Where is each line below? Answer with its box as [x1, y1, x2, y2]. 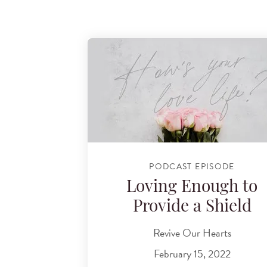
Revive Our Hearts [153, 224, 231, 241]
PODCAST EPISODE [149, 160, 235, 173]
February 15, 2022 [153, 246, 231, 262]
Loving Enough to [126, 179, 257, 197]
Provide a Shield [132, 199, 252, 216]
